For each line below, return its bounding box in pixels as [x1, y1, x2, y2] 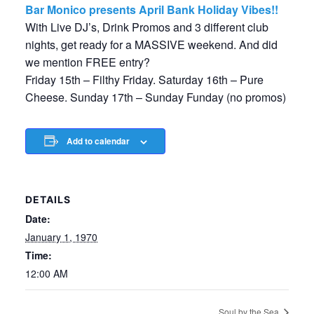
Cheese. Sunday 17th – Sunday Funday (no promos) [25, 89, 286, 105]
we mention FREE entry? [25, 54, 150, 70]
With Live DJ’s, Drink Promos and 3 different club [25, 19, 268, 35]
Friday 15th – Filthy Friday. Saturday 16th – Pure [25, 71, 264, 88]
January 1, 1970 [25, 230, 97, 244]
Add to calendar [66, 135, 130, 147]
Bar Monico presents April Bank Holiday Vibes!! [25, 1, 278, 18]
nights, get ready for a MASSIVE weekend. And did [25, 36, 278, 53]
